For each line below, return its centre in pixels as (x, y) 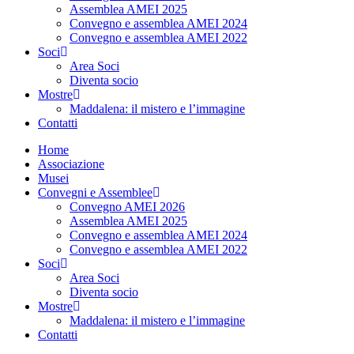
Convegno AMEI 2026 (127, 207)
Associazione (71, 164)
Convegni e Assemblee (95, 192)
